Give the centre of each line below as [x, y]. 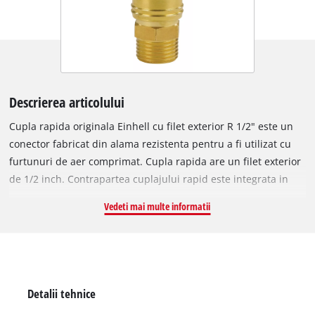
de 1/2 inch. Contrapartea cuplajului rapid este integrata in [149, 179]
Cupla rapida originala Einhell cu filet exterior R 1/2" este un [152, 127]
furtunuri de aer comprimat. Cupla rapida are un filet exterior [155, 162]
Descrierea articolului [67, 102]
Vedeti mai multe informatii [157, 207]
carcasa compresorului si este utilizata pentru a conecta [142, 197]
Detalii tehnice [61, 294]
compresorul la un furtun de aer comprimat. [114, 214]
